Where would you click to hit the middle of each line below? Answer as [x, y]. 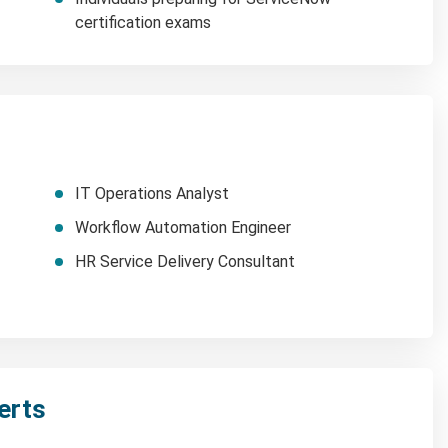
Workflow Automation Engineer [183, 227]
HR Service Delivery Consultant [185, 261]
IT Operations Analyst [152, 193]
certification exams [143, 22]
